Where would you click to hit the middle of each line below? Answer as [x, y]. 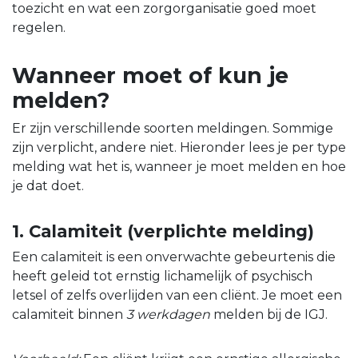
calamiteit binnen [69, 315]
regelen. [39, 28]
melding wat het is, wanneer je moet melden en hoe [179, 167]
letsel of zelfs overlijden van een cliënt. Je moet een [177, 296]
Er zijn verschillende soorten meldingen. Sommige [173, 129]
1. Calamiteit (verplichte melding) [163, 231]
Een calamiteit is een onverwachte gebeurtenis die [174, 257]
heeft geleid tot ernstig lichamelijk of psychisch [162, 276]
